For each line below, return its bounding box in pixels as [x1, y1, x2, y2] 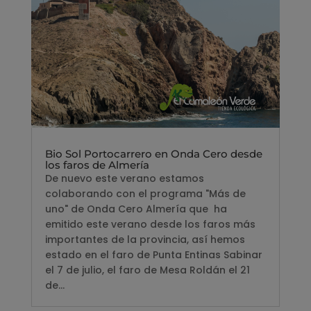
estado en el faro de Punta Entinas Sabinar [44, 247, 262, 262]
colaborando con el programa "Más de [44, 186, 246, 201]
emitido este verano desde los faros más [44, 217, 255, 231]
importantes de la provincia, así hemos [44, 232, 245, 246]
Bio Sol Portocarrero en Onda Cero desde [44, 146, 262, 160]
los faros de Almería [44, 158, 149, 171]
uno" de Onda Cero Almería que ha [44, 201, 227, 216]
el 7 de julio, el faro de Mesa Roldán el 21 [44, 262, 250, 277]
